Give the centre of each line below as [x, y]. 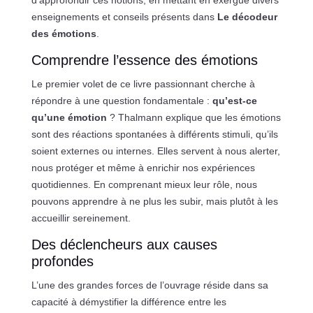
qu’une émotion [69, 117]
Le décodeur [247, 16]
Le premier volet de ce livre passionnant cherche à [143, 83]
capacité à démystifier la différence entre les [129, 301]
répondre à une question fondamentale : [122, 100]
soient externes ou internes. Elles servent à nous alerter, [155, 151]
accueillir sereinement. [81, 218]
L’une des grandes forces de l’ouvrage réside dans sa [150, 285]
